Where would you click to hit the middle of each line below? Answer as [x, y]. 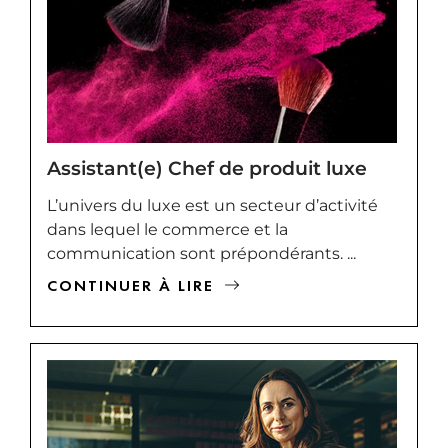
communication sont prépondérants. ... [201, 253]
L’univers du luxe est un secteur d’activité [212, 205]
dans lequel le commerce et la [167, 229]
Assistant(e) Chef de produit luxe [207, 167]
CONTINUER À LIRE [130, 285]
